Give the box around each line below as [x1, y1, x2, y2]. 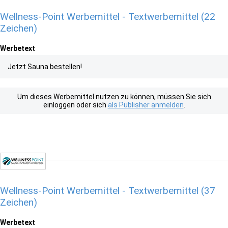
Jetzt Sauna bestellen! [8, 63, 82, 71]
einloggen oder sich [43, 101, 108, 109]
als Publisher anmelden [107, 101, 184, 109]
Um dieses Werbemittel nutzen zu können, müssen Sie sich [17, 93, 211, 101]
